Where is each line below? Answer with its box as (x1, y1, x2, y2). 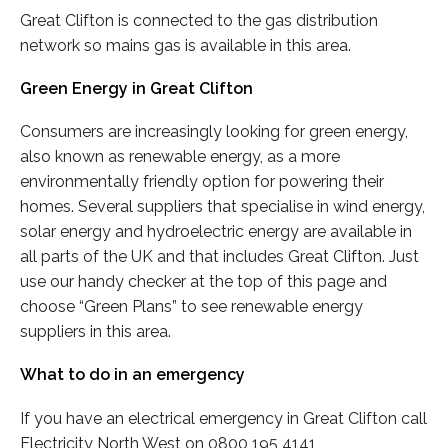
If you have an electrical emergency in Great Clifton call (20, 408, 427, 428)
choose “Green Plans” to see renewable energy (20, 297, 363, 317)
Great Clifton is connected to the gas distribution (20, 10, 378, 30)
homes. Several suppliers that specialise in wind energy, (20, 197, 425, 217)
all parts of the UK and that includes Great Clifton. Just (20, 247, 419, 267)
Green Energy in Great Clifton (20, 78, 253, 98)
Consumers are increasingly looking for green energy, (20, 122, 408, 142)
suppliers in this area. (20, 322, 171, 342)
